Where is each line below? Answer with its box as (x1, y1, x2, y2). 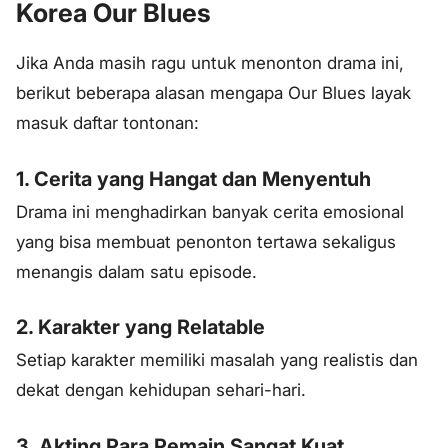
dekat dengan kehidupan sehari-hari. (16, 380, 306, 401)
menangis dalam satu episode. (16, 261, 257, 282)
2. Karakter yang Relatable (16, 315, 265, 340)
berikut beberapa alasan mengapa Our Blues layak (16, 82, 411, 103)
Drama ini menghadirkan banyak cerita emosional (16, 201, 404, 222)
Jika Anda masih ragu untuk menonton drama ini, (16, 52, 404, 73)
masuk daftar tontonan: (16, 112, 199, 133)
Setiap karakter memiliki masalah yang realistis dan (16, 350, 418, 371)
